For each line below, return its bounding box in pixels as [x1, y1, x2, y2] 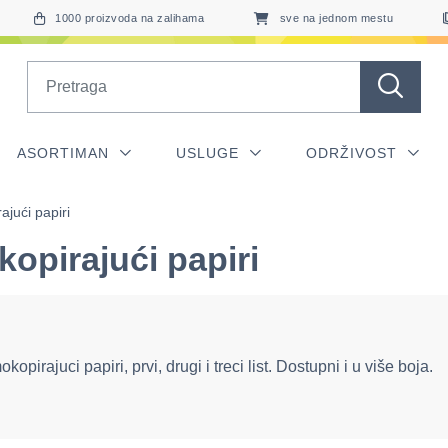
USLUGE [176, 145, 244, 161]
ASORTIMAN [17, 145, 114, 161]
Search [25, 63, 77, 80]
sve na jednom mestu [279, 12, 393, 24]
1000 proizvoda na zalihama [55, 12, 204, 24]
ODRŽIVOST [306, 145, 402, 161]
